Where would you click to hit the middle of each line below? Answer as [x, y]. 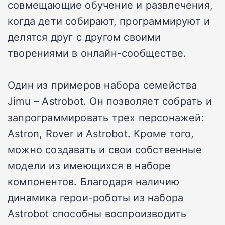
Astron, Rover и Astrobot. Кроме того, [101, 133]
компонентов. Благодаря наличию [94, 182]
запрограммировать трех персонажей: [106, 117]
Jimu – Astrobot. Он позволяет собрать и [110, 101]
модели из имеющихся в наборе [89, 165]
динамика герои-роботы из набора [96, 198]
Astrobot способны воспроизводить [97, 214]
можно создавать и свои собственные [105, 149]
